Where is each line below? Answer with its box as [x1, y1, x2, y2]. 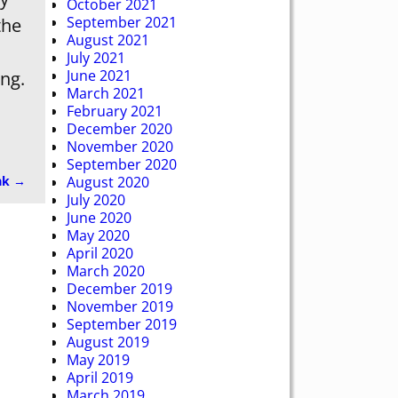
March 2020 [67, 260, 145, 281]
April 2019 [67, 367, 133, 387]
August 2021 [67, 29, 149, 50]
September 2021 [67, 12, 177, 32]
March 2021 [67, 83, 145, 103]
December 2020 [67, 118, 172, 139]
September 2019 [67, 314, 177, 334]
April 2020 [67, 243, 133, 263]
